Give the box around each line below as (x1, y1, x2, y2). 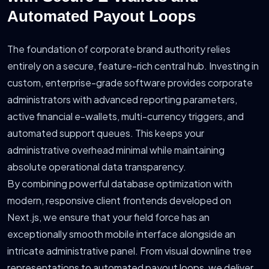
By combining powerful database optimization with (7, 177, 232, 190)
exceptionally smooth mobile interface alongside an (7, 228, 235, 241)
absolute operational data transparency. (7, 160, 186, 174)
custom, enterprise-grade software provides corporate (7, 76, 253, 89)
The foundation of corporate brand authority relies (7, 43, 231, 56)
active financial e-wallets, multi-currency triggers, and (7, 110, 244, 123)
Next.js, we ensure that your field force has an (7, 211, 210, 224)
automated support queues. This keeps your (7, 127, 204, 140)
